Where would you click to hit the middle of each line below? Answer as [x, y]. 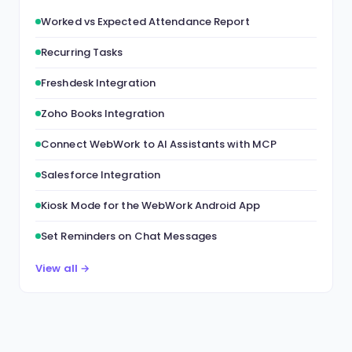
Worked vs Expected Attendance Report [145, 22]
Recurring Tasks [82, 52]
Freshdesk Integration [99, 83]
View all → [62, 268]
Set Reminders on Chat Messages [129, 236]
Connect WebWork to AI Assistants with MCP [159, 144]
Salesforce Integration [101, 175]
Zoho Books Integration [103, 114]
